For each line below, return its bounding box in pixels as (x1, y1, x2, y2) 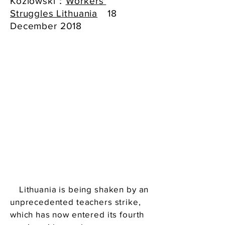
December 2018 (10, 21, 82, 31)
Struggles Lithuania (10, 8, 98, 19)
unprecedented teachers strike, (10, 197, 141, 206)
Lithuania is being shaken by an (10, 184, 149, 194)
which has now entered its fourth (10, 209, 145, 219)
